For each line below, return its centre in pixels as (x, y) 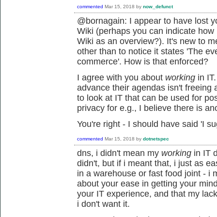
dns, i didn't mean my (119, 153)
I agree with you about (121, 77)
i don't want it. (105, 204)
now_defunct (158, 7)
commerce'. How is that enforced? (143, 62)
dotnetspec (156, 139)
